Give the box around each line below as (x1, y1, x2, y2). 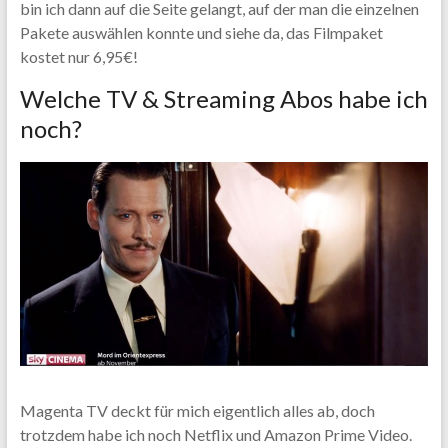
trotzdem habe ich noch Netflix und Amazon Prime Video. (19, 425, 412, 445)
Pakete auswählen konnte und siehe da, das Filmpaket (19, 22, 383, 42)
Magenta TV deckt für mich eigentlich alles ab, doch (19, 401, 375, 421)
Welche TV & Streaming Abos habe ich (19, 83, 428, 113)
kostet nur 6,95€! (19, 46, 138, 66)
